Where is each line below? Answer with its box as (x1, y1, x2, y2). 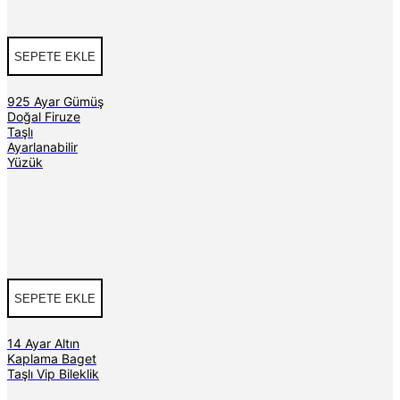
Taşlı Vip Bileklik (7, 366, 99, 381)
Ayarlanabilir (7, 139, 78, 155)
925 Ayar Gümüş (7, 94, 104, 110)
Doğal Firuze (7, 109, 80, 125)
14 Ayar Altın (7, 336, 79, 351)
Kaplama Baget (7, 351, 96, 366)
